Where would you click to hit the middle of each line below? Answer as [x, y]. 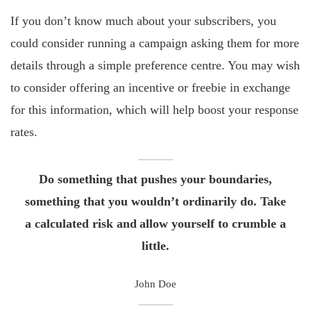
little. [155, 246]
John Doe [155, 284]
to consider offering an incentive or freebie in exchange [150, 88]
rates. [24, 132]
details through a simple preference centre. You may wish [155, 66]
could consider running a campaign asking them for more [155, 43]
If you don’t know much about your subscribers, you [143, 21]
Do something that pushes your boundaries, [155, 179]
